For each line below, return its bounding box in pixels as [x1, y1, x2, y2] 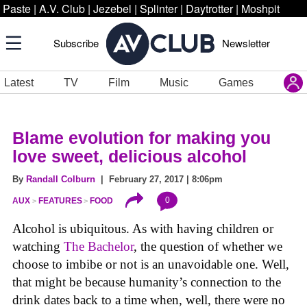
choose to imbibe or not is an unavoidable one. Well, [12, 257, 289, 272]
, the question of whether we [134, 239, 282, 254]
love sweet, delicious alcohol [12, 147, 247, 166]
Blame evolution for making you [12, 128, 271, 147]
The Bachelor [64, 239, 134, 254]
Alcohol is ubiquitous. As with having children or [12, 221, 273, 236]
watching [12, 239, 64, 254]
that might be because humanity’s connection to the [12, 275, 281, 290]
